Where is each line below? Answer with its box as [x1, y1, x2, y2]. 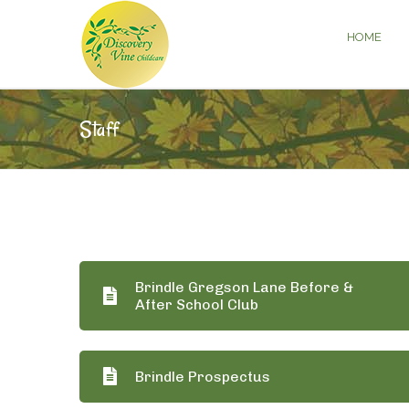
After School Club [135, 296, 258, 313]
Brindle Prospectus [135, 367, 270, 385]
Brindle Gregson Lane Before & [135, 278, 353, 296]
